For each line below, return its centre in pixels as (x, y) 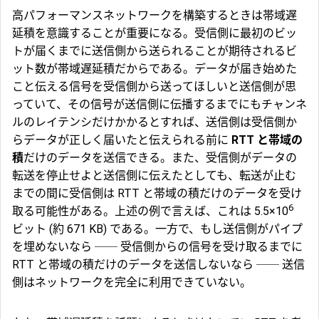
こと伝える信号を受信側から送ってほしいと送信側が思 (154, 87)
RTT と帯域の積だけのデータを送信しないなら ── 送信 (158, 265)
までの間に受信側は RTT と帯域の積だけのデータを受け (157, 194)
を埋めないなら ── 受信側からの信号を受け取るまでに (157, 247)
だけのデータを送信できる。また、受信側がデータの (160, 158)
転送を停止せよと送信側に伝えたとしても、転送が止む (154, 176)
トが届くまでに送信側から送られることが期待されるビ (155, 51)
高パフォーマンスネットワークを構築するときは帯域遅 (155, 16)
